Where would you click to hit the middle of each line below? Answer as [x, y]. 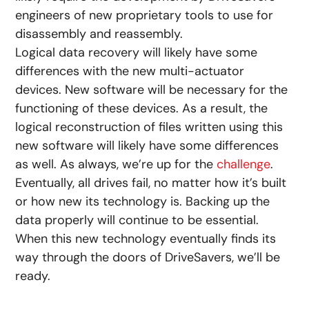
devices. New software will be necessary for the [152, 89]
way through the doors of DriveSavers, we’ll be [148, 257]
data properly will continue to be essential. [137, 220]
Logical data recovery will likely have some [137, 52]
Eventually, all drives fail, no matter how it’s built [151, 182]
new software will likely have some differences [147, 145]
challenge [244, 164]
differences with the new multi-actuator [130, 71]
